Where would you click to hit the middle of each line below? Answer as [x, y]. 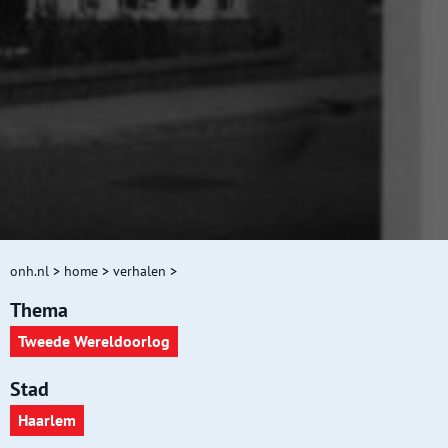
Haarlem [47, 420]
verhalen [139, 271]
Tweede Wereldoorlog [94, 341]
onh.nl [29, 271]
